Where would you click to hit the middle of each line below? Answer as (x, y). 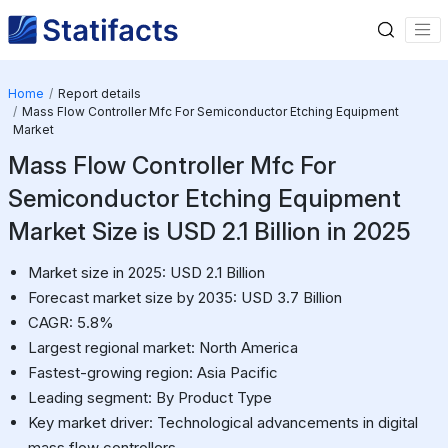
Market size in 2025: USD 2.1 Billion (146, 272)
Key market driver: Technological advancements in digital (222, 422)
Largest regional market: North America (162, 347)
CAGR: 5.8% (70, 322)
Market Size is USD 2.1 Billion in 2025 (209, 231)
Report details (99, 93)
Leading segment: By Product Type (149, 397)
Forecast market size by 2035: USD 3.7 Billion (184, 297)
